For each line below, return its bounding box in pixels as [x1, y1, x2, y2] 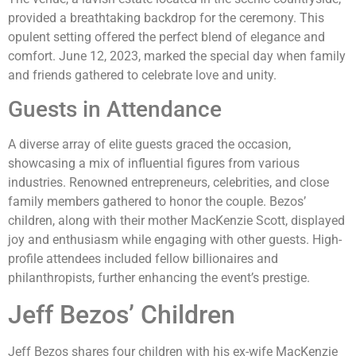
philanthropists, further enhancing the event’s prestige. [8, 270, 310, 286]
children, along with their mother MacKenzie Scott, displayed [8, 213, 345, 229]
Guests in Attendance [8, 96, 222, 123]
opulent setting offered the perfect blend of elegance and [8, 29, 325, 45]
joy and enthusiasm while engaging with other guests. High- [8, 232, 342, 248]
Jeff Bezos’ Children [8, 299, 235, 330]
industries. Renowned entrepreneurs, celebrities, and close [8, 175, 329, 191]
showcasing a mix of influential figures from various [8, 156, 300, 172]
